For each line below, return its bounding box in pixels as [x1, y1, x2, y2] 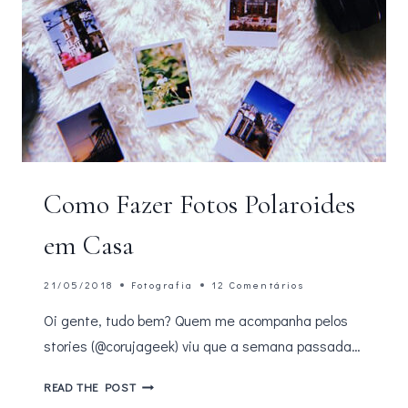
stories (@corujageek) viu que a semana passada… [44, 336, 361, 355]
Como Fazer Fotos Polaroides [44, 188, 355, 221]
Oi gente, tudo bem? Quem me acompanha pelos [44, 311, 348, 330]
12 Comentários [211, 278, 304, 291]
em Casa [44, 229, 134, 262]
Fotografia [131, 278, 193, 291]
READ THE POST [44, 380, 137, 394]
